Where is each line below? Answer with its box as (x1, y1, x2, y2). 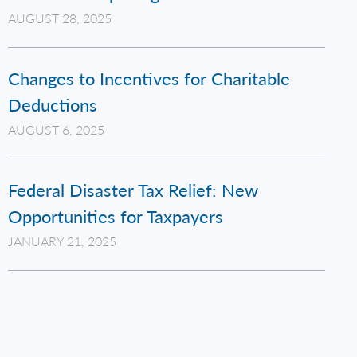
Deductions (7, 92, 97, 117)
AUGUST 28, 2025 (7, 9, 112, 27)
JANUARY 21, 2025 (7, 232, 116, 250)
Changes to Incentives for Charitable (7, 65, 290, 91)
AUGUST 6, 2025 (7, 120, 104, 139)
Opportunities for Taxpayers (7, 203, 223, 229)
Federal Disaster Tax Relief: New (7, 177, 258, 202)
